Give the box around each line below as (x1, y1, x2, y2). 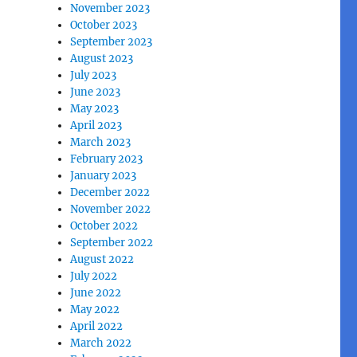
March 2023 (70, 135, 131, 149)
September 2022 (70, 235, 154, 249)
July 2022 (70, 269, 118, 283)
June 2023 (70, 84, 121, 99)
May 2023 (70, 101, 120, 116)
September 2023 (70, 34, 153, 49)
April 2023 (70, 118, 123, 132)
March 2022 (70, 335, 132, 350)
